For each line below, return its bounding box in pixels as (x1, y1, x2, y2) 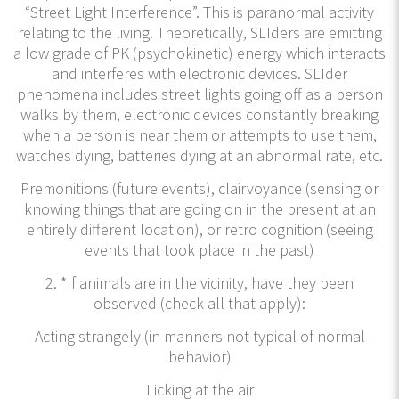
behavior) (167, 346, 232, 367)
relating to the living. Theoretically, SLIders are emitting (17, 21, 382, 43)
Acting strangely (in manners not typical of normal (34, 325, 365, 346)
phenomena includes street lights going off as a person (16, 83, 383, 104)
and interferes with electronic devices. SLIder (52, 62, 347, 84)
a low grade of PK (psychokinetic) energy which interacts (13, 42, 386, 63)
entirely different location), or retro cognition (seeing (26, 218, 373, 240)
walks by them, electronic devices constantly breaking (20, 103, 379, 125)
